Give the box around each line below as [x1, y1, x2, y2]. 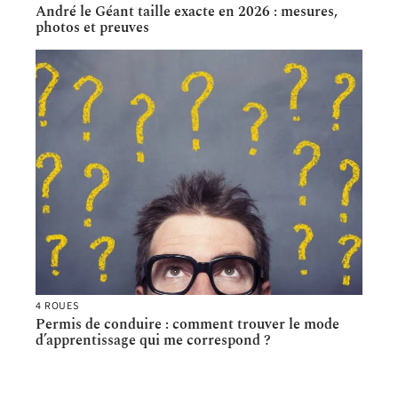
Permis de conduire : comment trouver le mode [36, 313, 339, 335]
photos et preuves [36, 16, 149, 38]
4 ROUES [36, 298, 79, 314]
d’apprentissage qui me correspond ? [36, 329, 271, 351]
